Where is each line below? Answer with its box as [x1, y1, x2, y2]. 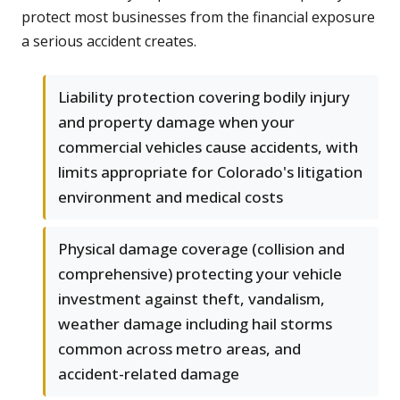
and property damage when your [58, 112, 295, 133]
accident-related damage [58, 363, 239, 385]
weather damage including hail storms [58, 313, 332, 335]
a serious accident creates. [21, 31, 196, 52]
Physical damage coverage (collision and [58, 238, 345, 260]
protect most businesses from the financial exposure [21, 7, 375, 28]
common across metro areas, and [58, 338, 301, 360]
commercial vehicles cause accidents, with [58, 137, 358, 158]
